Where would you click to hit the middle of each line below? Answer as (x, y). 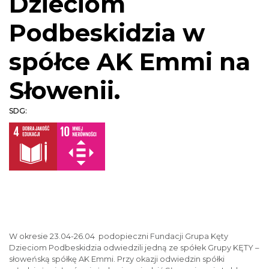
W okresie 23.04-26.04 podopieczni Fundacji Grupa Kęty (119, 236)
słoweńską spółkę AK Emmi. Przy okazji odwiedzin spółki (117, 259)
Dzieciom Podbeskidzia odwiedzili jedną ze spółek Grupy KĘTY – (134, 248)
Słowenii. (65, 90)
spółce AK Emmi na (130, 62)
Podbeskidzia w (107, 33)
